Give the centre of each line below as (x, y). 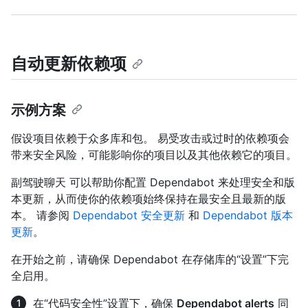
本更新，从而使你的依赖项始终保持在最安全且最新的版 (148, 199)
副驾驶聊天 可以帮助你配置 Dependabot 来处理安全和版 (153, 183)
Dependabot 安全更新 (129, 216)
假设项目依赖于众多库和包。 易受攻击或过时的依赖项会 (150, 139)
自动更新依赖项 (69, 64)
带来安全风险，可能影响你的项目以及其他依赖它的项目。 (154, 155)
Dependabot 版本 (248, 216)
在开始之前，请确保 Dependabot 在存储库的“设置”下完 (150, 260)
